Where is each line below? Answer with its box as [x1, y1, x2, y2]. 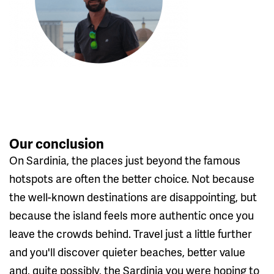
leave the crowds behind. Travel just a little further [9, 225, 252, 241]
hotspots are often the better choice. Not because [9, 170, 254, 186]
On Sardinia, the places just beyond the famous [9, 152, 240, 168]
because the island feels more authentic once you [9, 207, 254, 223]
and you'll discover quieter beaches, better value [9, 243, 245, 259]
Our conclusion [9, 133, 104, 153]
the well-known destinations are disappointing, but [9, 188, 257, 204]
